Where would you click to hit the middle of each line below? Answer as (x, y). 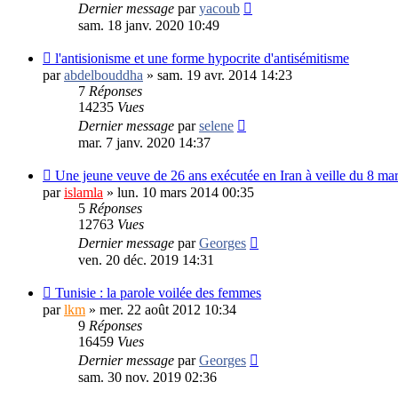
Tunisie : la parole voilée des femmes (158, 292)
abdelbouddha (103, 75)
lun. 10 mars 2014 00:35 (186, 192)
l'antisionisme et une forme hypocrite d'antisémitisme (202, 58)
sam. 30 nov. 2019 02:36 (147, 377)
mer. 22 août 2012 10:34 (168, 309)
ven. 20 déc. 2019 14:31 (146, 259)
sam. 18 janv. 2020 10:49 (149, 25)
